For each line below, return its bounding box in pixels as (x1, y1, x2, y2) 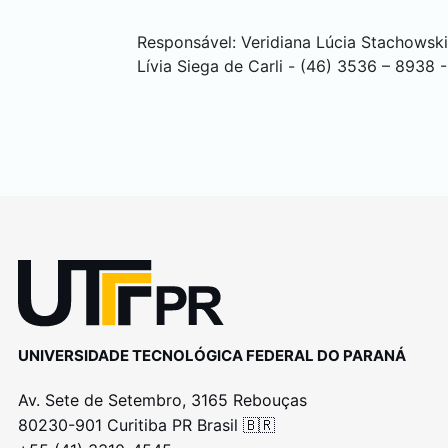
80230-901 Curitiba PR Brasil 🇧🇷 (17, 414, 275, 435)
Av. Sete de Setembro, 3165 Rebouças (17, 389, 307, 410)
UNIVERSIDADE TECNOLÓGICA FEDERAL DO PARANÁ (17, 345, 406, 365)
